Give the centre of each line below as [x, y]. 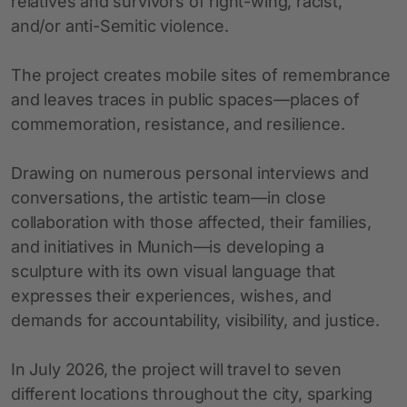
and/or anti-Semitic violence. [120, 25]
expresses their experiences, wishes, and [171, 295]
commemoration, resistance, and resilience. [178, 124]
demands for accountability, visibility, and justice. [195, 320]
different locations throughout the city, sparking [192, 393]
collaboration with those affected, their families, [192, 222]
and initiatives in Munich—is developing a [168, 246]
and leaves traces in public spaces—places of [186, 99]
